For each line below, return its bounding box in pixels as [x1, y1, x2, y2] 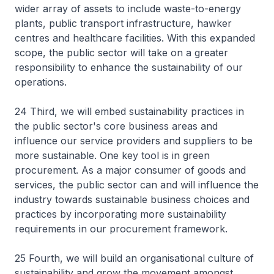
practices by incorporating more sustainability [15, 208, 226, 220]
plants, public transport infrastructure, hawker [15, 17, 232, 29]
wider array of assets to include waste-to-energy [15, 2, 241, 15]
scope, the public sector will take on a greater [15, 46, 228, 59]
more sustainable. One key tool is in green [15, 149, 210, 161]
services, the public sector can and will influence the [15, 179, 259, 191]
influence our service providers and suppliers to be [15, 135, 253, 147]
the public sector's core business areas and [15, 120, 218, 132]
